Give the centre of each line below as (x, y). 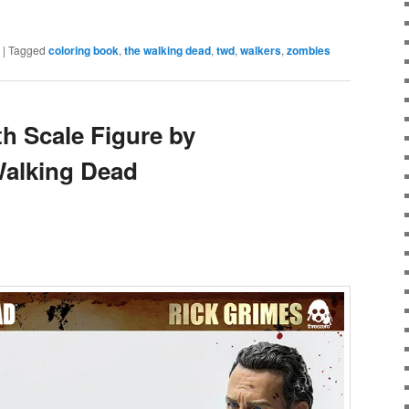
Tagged (27, 49)
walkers (261, 50)
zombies (309, 50)
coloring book (84, 50)
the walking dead (168, 50)
